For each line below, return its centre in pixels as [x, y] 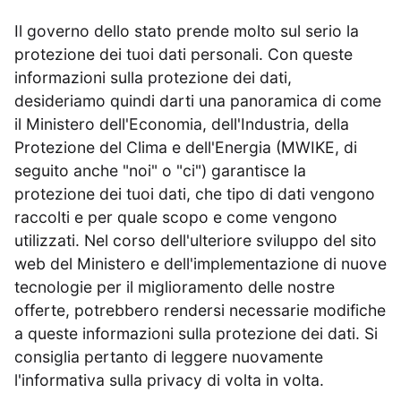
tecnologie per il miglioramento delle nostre [175, 287]
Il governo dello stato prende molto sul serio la [187, 31]
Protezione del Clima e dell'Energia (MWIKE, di [186, 147]
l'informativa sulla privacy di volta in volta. [169, 380]
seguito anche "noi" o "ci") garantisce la [160, 171]
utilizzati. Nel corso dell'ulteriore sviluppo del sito [196, 240]
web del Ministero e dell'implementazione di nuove [200, 264]
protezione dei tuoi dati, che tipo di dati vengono [195, 194]
